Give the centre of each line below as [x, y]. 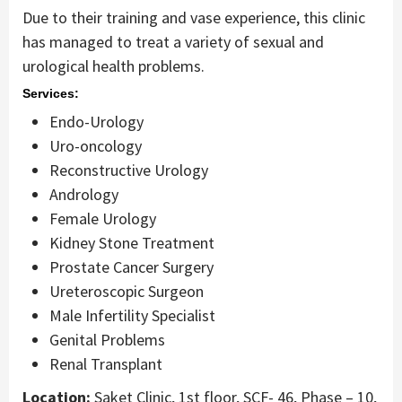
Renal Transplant [106, 364]
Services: [51, 94]
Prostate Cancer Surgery [131, 267]
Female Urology [103, 219]
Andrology [84, 195]
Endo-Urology [96, 122]
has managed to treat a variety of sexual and [173, 42]
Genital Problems [107, 340]
